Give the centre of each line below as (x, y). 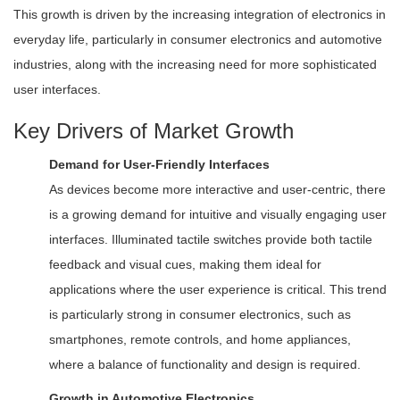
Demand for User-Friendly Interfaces (159, 164)
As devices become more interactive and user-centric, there (217, 189)
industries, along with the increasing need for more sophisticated (195, 64)
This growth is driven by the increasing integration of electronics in (200, 14)
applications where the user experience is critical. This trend (218, 289)
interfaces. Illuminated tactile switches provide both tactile (211, 239)
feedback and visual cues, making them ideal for (185, 264)
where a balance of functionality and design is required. (205, 364)
